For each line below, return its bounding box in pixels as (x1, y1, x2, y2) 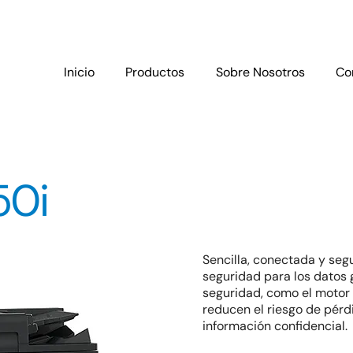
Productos (125, 64, 185, 80)
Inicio (63, 64, 95, 80)
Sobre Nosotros (215, 64, 305, 80)
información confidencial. (203, 318, 351, 334)
